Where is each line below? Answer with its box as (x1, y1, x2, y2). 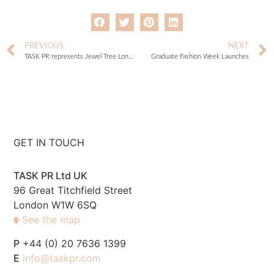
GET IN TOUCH (13, 136, 85, 149)
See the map (22, 213, 81, 226)
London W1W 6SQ (13, 199, 97, 212)
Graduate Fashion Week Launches (151, 53, 249, 61)
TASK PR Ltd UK (13, 169, 88, 182)
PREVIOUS (24, 42, 64, 50)
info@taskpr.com (23, 251, 102, 264)
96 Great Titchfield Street (13, 184, 133, 197)
